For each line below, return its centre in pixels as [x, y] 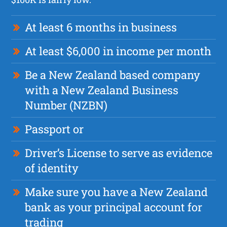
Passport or [54, 129]
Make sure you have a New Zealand [117, 192]
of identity [52, 168]
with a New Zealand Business [102, 90]
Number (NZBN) [66, 105]
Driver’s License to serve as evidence [119, 153]
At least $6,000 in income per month [118, 51]
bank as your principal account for [114, 207]
